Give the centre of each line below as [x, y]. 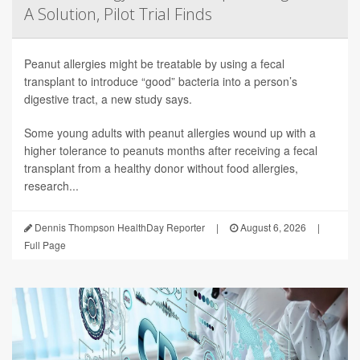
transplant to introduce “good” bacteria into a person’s [161, 82]
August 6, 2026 [272, 227]
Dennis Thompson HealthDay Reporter [119, 227]
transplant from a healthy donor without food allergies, [161, 168]
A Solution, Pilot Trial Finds [118, 14]
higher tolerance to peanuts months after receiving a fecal [171, 151]
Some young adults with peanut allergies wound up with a [170, 133]
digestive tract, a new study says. [108, 99]
